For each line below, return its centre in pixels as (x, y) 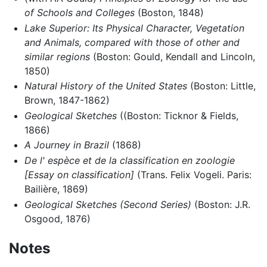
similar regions (57, 56)
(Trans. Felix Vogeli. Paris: (193, 175)
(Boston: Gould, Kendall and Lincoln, (172, 56)
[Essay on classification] (79, 175)
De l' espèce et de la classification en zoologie (129, 161)
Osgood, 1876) (57, 218)
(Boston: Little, (221, 86)
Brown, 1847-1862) (67, 100)
